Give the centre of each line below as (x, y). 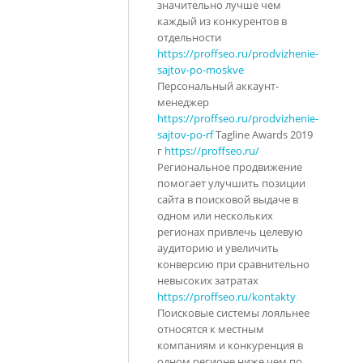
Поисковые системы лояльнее (233, 312)
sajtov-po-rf (185, 134)
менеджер (183, 102)
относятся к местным (211, 329)
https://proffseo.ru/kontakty (226, 296)
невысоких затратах (208, 280)
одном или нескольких (215, 215)
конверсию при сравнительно (233, 264)
